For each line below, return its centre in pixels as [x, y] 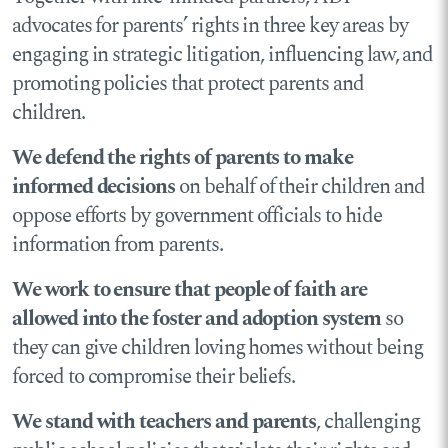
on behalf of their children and [300, 187]
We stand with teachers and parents [164, 422]
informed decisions [94, 187]
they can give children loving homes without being [217, 348]
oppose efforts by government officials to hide [197, 216]
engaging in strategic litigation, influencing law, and [223, 55]
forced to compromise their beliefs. [154, 377]
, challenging [368, 422]
